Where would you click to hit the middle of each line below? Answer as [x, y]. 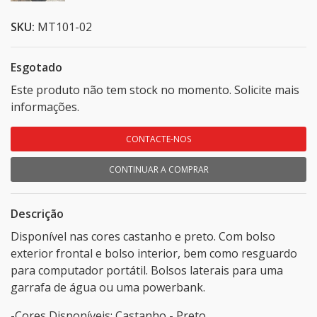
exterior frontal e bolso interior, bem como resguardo [154, 254]
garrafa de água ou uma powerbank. [108, 288]
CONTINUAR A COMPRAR [158, 170]
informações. [45, 107]
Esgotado [36, 68]
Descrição [37, 214]
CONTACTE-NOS [158, 139]
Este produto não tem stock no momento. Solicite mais [155, 90]
